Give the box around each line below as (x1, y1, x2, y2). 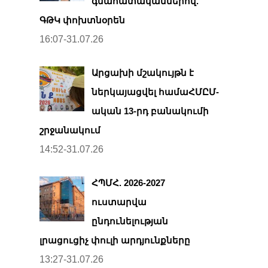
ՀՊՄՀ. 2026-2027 (92, 177, 165, 188)
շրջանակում (39, 124, 100, 135)
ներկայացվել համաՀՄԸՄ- (92, 86, 219, 97)
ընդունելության (92, 215, 168, 226)
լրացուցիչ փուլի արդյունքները (39, 234, 190, 245)
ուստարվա (92, 196, 147, 207)
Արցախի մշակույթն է (92, 67, 194, 78)
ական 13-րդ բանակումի (92, 105, 209, 116)
